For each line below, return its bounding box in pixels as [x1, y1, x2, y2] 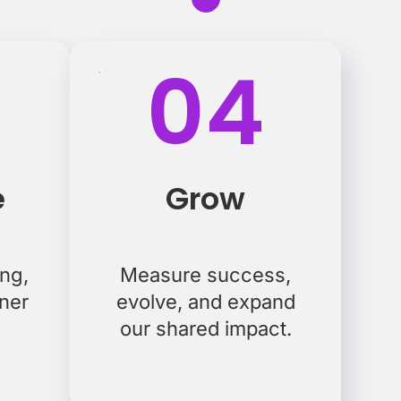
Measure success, [120, 263, 292, 286]
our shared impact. [119, 317, 292, 340]
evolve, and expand [115, 290, 295, 313]
